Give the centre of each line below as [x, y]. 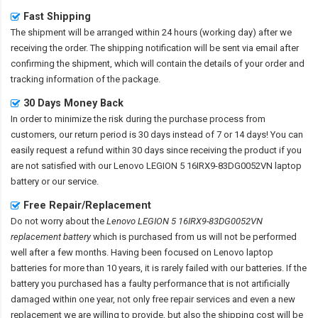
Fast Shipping [57, 17]
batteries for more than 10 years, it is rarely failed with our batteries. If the [159, 268]
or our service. [69, 182]
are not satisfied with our [62, 166]
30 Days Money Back [73, 103]
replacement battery [51, 237]
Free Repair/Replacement [87, 205]
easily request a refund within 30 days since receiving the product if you [156, 150]
